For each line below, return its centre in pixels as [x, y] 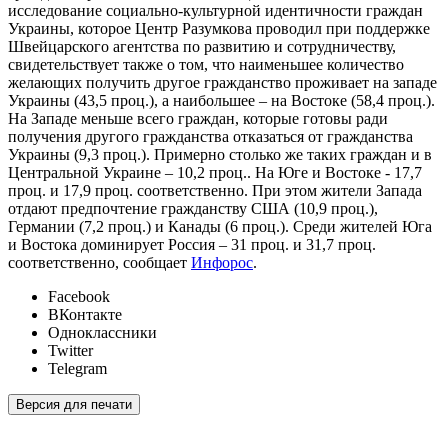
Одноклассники [102, 333]
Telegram [77, 369]
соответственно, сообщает [99, 263]
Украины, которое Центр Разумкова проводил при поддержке [219, 29]
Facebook [79, 297]
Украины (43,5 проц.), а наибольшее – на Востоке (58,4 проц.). [221, 101]
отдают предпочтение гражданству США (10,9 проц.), [193, 209]
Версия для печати [74, 405]
